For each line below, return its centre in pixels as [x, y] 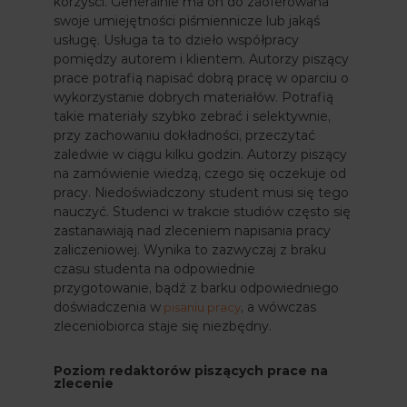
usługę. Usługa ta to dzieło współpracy [176, 40]
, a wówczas [278, 307]
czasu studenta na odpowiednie [154, 268]
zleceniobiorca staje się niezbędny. [163, 326]
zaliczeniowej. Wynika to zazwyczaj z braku [190, 249]
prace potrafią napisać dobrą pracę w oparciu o [201, 78]
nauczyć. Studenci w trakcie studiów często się [202, 211]
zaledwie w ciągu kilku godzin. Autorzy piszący [200, 154]
